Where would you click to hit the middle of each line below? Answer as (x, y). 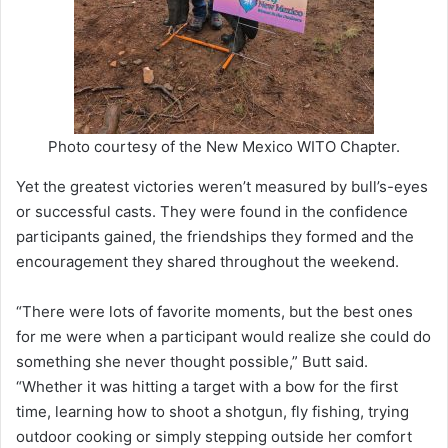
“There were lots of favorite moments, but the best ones (214, 312)
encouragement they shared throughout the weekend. (207, 262)
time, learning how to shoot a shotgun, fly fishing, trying (212, 412)
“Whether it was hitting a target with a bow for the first (207, 387)
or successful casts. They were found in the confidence (212, 212)
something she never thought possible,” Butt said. (192, 362)
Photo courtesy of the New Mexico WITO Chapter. (224, 147)
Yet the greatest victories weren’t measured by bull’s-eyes (222, 187)
